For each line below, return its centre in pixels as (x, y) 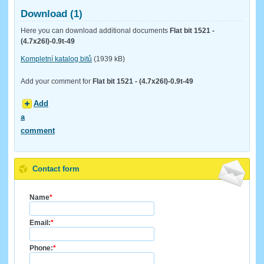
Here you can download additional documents (95, 31)
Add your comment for (57, 81)
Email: (40, 222)
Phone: (41, 248)
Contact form (56, 169)
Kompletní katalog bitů (56, 59)
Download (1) (52, 14)
